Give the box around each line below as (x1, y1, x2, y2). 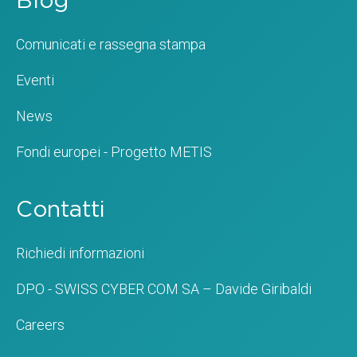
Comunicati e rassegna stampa (16, 35, 206, 53)
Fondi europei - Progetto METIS (16, 143, 212, 160)
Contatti (16, 199, 105, 221)
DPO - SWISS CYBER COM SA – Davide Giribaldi (16, 280, 312, 297)
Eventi (16, 71, 54, 88)
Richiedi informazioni (16, 244, 144, 261)
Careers (16, 316, 65, 333)
